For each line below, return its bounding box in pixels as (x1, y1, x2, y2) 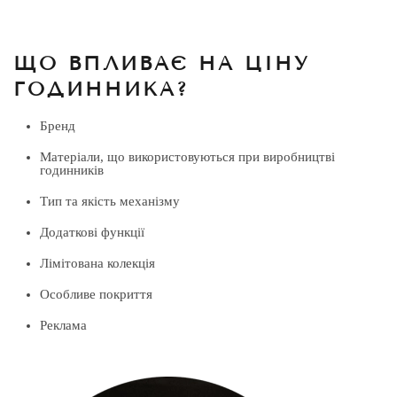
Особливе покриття (40, 287, 152, 301)
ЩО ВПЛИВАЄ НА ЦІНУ (13, 51, 310, 75)
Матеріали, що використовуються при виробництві (40, 150, 335, 164)
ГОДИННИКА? (13, 77, 189, 101)
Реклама (40, 318, 87, 332)
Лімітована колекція (40, 256, 155, 270)
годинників (40, 163, 104, 177)
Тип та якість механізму (40, 194, 180, 208)
